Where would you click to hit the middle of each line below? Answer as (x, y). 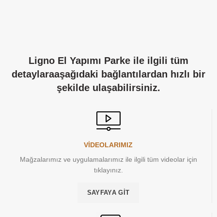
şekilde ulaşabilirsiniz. (108, 87)
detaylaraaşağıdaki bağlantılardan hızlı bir (108, 74)
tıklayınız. (108, 170)
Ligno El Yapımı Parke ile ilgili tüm (108, 60)
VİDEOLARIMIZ (108, 145)
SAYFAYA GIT (108, 192)
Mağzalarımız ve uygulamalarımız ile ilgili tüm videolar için (108, 159)
